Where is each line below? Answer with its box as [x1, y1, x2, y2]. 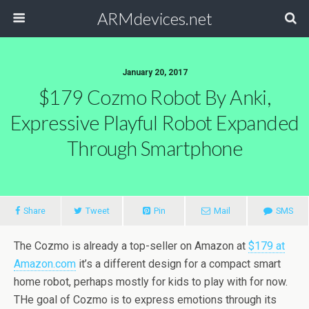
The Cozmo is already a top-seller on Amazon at [14, 239, 248, 252]
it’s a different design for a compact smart [76, 257, 281, 270]
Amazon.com [14, 257, 76, 270]
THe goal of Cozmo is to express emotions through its [14, 293, 277, 306]
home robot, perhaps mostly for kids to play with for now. [14, 275, 288, 288]
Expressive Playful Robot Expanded [10, 111, 299, 134]
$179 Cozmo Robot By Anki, [38, 86, 271, 109]
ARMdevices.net [97, 8, 212, 28]
